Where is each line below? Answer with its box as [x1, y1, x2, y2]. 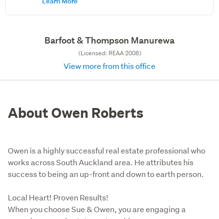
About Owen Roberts [8, 104, 143, 121]
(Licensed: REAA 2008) [78, 49, 141, 57]
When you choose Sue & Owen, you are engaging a [8, 204, 186, 214]
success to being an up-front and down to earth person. [8, 169, 204, 179]
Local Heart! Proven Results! [8, 192, 110, 202]
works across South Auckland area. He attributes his [8, 157, 194, 167]
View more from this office [64, 61, 155, 71]
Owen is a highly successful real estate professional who [8, 145, 205, 155]
